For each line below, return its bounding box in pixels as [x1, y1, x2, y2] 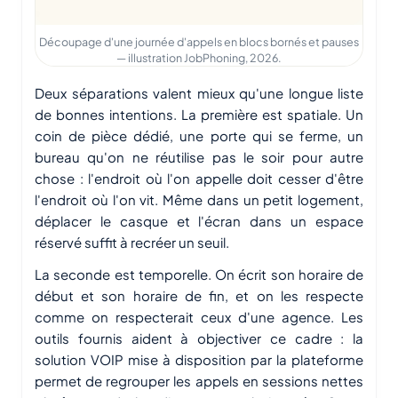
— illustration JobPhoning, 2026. [116, 51, 282, 66]
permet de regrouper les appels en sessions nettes [35, 372, 363, 390]
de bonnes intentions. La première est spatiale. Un [35, 106, 363, 123]
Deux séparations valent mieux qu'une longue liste [35, 84, 363, 102]
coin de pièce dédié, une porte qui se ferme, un [35, 127, 363, 145]
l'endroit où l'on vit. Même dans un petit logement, [35, 191, 363, 209]
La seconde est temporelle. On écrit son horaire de [35, 266, 363, 283]
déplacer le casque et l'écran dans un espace [35, 212, 363, 230]
